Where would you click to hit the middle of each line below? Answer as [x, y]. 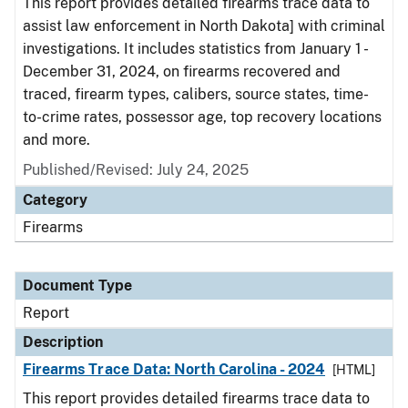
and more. [56, 140]
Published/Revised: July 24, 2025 [136, 170]
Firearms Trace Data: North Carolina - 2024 [174, 369]
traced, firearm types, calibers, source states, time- [196, 94]
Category [55, 200]
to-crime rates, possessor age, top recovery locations [202, 117]
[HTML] [354, 370]
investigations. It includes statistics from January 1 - [194, 49]
